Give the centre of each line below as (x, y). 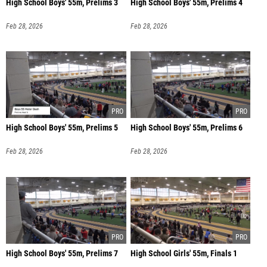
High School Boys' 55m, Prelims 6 (186, 128)
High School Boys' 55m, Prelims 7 (62, 253)
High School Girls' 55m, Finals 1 (184, 253)
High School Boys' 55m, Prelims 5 (62, 128)
